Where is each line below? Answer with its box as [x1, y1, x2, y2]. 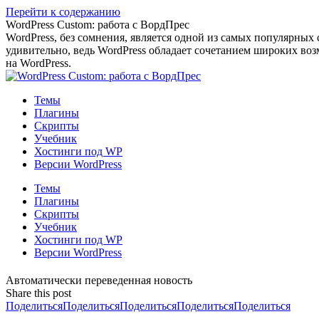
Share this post [6, 287, 71, 300]
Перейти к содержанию [6, 6, 120, 18]
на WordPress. [6, 57, 71, 69]
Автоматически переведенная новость [6, 274, 192, 287]
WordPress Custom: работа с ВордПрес [6, 19, 189, 31]
